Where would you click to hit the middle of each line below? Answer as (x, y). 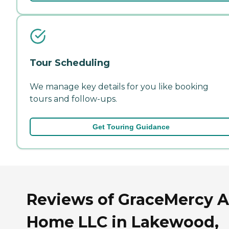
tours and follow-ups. (73, 99)
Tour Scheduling (70, 63)
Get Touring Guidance (131, 127)
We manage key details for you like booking (119, 86)
